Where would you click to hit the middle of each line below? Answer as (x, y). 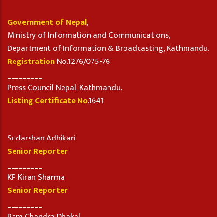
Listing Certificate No (47, 101)
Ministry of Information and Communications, (89, 35)
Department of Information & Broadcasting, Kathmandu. (108, 48)
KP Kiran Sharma (36, 177)
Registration (31, 61)
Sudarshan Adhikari (41, 138)
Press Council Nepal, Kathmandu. (65, 87)
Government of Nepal (47, 22)
